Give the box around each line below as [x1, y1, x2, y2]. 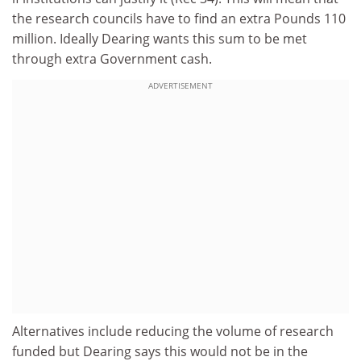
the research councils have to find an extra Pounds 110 [12, 10, 346, 27]
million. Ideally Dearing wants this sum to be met [12, 30, 307, 48]
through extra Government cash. [12, 50, 212, 68]
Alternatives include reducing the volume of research [12, 322, 334, 340]
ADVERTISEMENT [148, 79, 213, 91]
